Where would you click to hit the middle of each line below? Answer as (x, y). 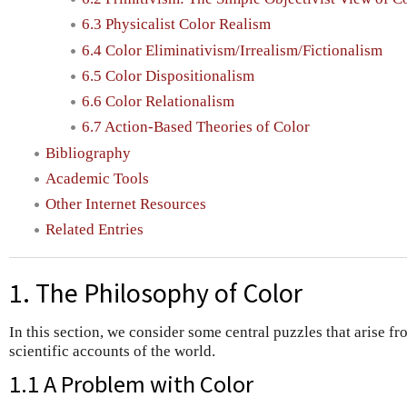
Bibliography (88, 153)
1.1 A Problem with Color (131, 384)
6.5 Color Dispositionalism (168, 75)
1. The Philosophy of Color (156, 293)
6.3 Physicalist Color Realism (176, 25)
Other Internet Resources (126, 204)
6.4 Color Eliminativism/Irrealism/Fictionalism (232, 50)
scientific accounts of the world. (112, 351)
